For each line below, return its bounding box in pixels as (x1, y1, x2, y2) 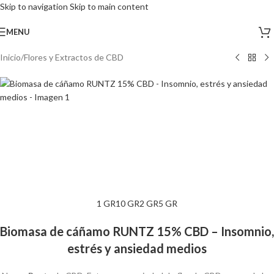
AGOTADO (6, 23, 40, 30)
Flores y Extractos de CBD (24, 52, 124, 62)
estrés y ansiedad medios (67, 241, 207, 256)
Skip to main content (70, 1, 149, 12)
